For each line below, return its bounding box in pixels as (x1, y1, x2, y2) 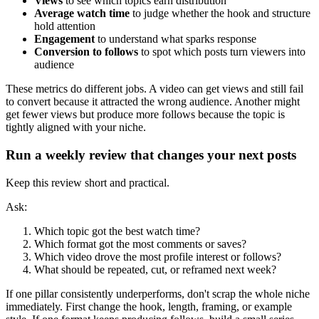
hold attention (34, 20, 95, 33)
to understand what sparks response (95, 33, 256, 46)
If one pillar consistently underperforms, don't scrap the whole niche (6, 287, 310, 300)
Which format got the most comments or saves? (34, 237, 246, 250)
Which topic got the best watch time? (34, 224, 200, 237)
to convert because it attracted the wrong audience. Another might (6, 95, 300, 108)
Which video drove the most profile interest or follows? (34, 250, 281, 263)
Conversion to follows (34, 46, 138, 58)
